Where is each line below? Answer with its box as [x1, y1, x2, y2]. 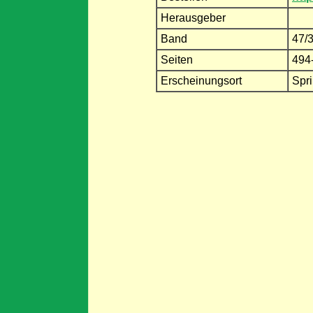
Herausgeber [161, 11, 226, 24]
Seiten [161, 53, 193, 66]
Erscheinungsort [161, 74, 242, 87]
